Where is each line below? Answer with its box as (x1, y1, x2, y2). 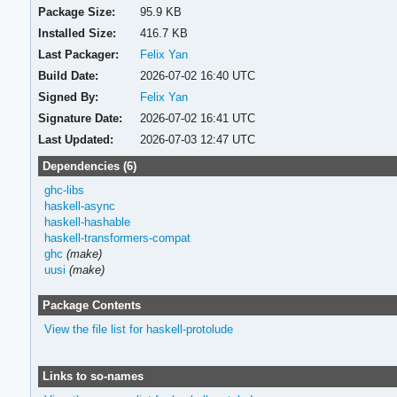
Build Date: (38, 68, 99, 82)
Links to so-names (42, 370, 144, 383)
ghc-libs (43, 183, 84, 197)
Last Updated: (38, 132, 114, 146)
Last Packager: (38, 47, 120, 61)
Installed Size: (38, 26, 117, 40)
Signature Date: (38, 111, 123, 125)
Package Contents (42, 298, 141, 312)
